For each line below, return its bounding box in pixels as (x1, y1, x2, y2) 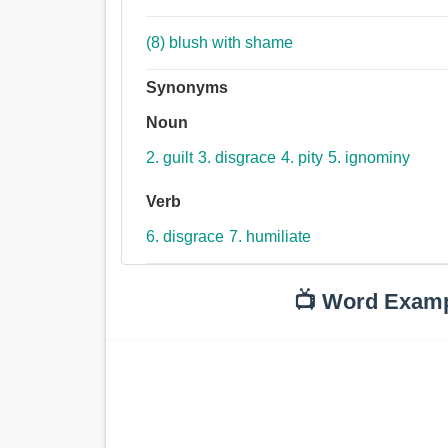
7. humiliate (229, 228, 312, 246)
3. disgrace (198, 149, 277, 167)
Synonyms (146, 79, 229, 97)
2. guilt (146, 149, 194, 167)
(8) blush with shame (169, 34, 294, 52)
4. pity (281, 149, 324, 167)
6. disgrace (146, 228, 225, 246)
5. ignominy (328, 149, 411, 167)
